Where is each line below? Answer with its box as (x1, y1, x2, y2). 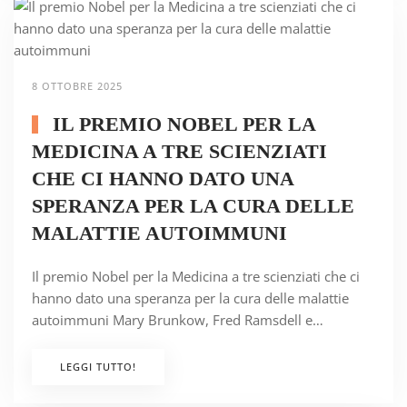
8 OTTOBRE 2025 (32, 79, 123, 94)
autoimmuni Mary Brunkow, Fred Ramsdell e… (32, 311, 323, 330)
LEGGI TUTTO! (60, 360, 136, 374)
